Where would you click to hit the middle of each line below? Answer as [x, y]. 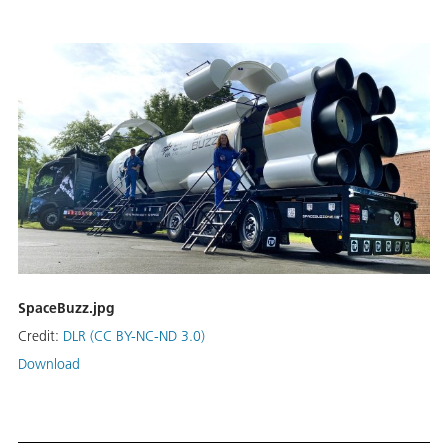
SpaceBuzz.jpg [66, 308]
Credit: [40, 336]
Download [49, 364]
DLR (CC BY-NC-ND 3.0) [134, 336]
